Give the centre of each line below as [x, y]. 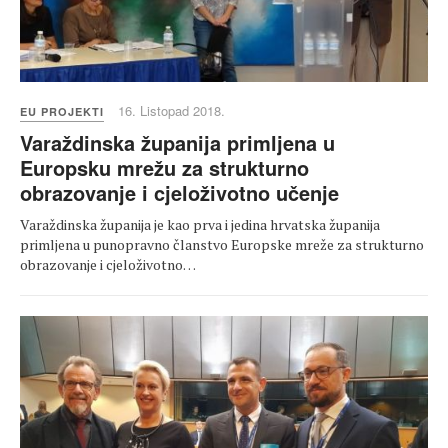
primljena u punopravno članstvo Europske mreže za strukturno [222, 244]
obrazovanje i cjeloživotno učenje [179, 192]
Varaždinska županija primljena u [177, 142]
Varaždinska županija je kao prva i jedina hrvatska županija [200, 224]
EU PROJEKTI [62, 111]
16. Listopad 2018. [171, 110]
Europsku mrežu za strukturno [164, 167]
